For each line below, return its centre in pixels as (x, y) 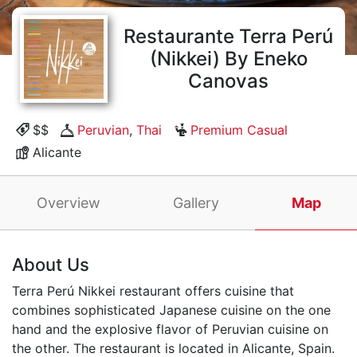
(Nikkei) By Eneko (228, 59)
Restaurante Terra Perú (228, 36)
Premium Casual (239, 130)
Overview (68, 203)
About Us (51, 265)
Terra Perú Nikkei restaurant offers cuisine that (153, 291)
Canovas (228, 81)
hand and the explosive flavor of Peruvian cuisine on (170, 329)
